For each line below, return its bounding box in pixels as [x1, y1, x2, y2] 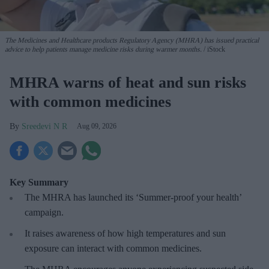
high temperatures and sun [127, 228, 226, 238]
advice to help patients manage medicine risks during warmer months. [5, 44, 202, 53]
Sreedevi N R [22, 121, 67, 131]
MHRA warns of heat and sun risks [10, 73, 246, 91]
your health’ [196, 192, 241, 202]
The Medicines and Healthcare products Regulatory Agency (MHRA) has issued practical [5, 35, 259, 44]
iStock [205, 44, 225, 53]
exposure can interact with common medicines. [25, 243, 202, 253]
